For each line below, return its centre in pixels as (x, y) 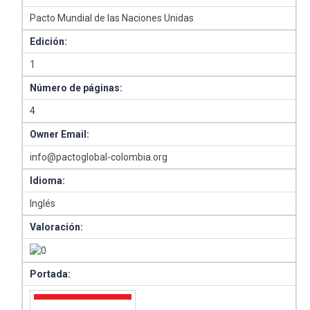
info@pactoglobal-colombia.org (99, 157)
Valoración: (57, 227)
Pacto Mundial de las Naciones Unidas (112, 18)
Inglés (43, 203)
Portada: (51, 274)
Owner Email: (60, 134)
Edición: (49, 42)
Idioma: (48, 181)
